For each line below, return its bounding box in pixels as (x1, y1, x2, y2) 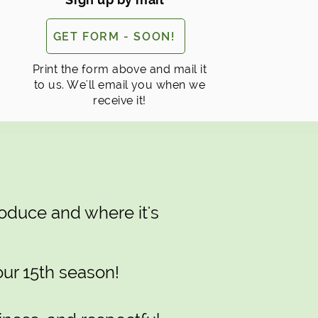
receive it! (93, 94, 146, 107)
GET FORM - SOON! (53, 29, 175, 43)
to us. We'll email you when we (33, 78, 206, 92)
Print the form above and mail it (32, 62, 207, 76)
